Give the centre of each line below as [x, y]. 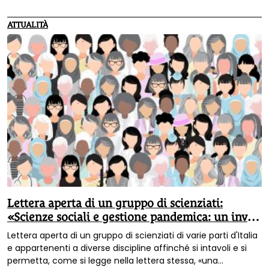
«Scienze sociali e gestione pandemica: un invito [134, 217]
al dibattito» [40, 231]
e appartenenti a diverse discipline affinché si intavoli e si [127, 248]
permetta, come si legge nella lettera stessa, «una [113, 260]
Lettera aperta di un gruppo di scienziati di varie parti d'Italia [132, 235]
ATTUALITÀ [28, 24]
